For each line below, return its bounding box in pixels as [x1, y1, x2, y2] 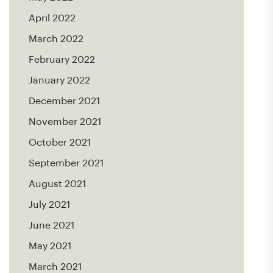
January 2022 [29, 76, 90, 85]
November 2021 [29, 117, 101, 127]
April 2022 [29, 13, 76, 23]
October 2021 [29, 138, 91, 147]
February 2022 [29, 55, 95, 65]
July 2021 [29, 200, 70, 210]
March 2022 [29, 34, 83, 44]
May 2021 [29, 241, 71, 251]
